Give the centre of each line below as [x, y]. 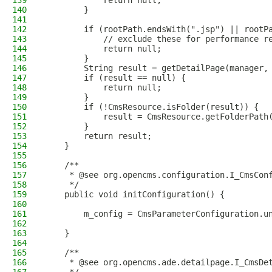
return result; [98, 136]
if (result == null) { [115, 78]
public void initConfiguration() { [135, 194]
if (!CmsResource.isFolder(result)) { [152, 107]
